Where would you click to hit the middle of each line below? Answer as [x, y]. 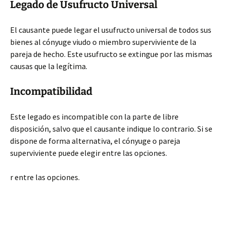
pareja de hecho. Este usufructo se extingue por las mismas [111, 54]
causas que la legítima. [49, 66]
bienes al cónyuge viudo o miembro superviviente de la [103, 42]
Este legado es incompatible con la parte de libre [94, 117]
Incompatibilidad [51, 91]
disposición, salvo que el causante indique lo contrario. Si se [111, 129]
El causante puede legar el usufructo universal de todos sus [111, 30]
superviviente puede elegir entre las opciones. [89, 153]
